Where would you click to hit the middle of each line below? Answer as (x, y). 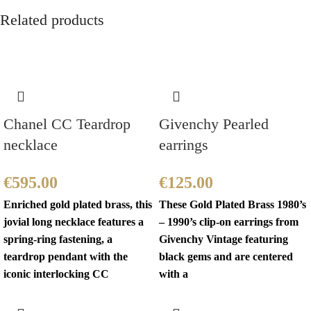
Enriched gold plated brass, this (78, 205)
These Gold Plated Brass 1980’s (233, 205)
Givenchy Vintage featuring (224, 239)
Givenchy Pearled (214, 124)
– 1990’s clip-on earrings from (229, 222)
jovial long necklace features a (74, 222)
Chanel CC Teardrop (67, 124)
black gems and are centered (226, 257)
